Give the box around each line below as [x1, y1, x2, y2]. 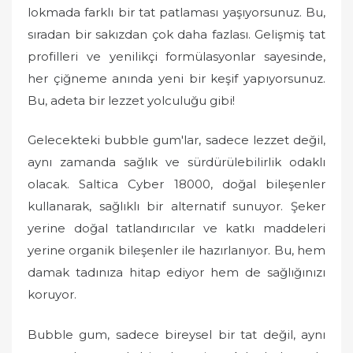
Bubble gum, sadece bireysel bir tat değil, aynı [28, 326, 325, 342]
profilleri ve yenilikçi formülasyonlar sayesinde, [28, 48, 325, 64]
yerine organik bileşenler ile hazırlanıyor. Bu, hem [28, 243, 325, 258]
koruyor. [28, 287, 76, 302]
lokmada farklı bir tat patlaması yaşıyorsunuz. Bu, [28, 4, 325, 20]
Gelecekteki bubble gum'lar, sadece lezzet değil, [28, 132, 325, 147]
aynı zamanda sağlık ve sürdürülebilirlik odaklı [28, 154, 325, 169]
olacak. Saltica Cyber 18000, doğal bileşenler [28, 176, 325, 191]
